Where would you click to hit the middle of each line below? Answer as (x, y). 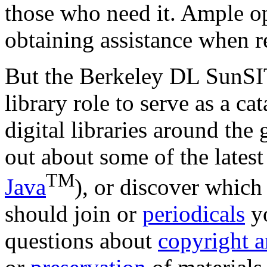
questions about (81, 240)
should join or (74, 213)
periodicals (194, 213)
